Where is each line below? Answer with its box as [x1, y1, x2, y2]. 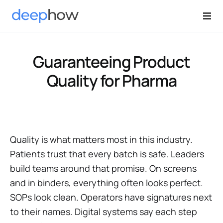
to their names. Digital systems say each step [10, 206, 197, 218]
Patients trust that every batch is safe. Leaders [10, 148, 204, 160]
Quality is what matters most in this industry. [10, 133, 193, 145]
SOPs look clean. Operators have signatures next [10, 191, 212, 203]
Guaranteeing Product [33, 51, 190, 73]
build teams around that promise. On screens [10, 162, 197, 174]
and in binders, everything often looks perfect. [10, 177, 203, 189]
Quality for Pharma [46, 70, 177, 92]
